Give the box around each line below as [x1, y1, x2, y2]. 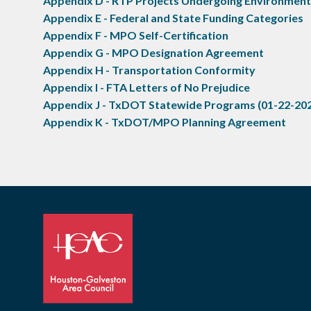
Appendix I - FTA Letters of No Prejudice [43, 80, 250, 94]
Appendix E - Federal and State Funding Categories [43, 10, 303, 24]
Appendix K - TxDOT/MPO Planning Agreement [43, 115, 286, 128]
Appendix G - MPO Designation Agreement [43, 45, 264, 59]
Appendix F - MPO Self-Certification [43, 28, 228, 42]
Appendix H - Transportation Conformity [43, 62, 255, 76]
